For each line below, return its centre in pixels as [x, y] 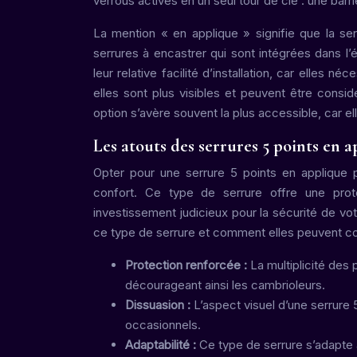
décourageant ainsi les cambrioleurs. [225, 285]
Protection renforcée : [188, 265]
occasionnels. [163, 325]
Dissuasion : [159, 305]
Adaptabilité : [162, 345]
